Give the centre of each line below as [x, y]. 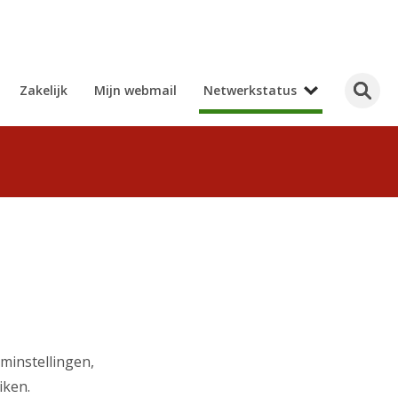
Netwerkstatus [250, 90]
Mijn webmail [135, 90]
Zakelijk [44, 90]
